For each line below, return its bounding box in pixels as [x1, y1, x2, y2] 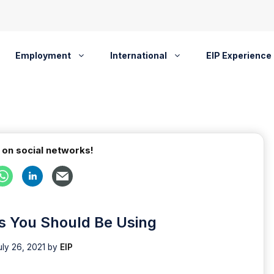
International [109, 50, 167, 61]
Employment [15, 50, 71, 61]
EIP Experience [206, 50, 272, 61]
